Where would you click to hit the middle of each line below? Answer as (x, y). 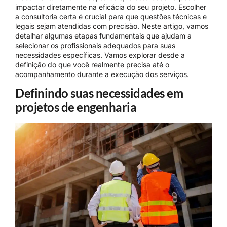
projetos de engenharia (76, 107)
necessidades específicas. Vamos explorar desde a (100, 55)
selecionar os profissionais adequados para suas (95, 45)
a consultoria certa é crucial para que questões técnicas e (111, 16)
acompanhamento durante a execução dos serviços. (102, 74)
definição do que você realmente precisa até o (92, 65)
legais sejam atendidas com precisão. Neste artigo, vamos (112, 26)
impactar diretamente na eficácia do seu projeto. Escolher (111, 7)
